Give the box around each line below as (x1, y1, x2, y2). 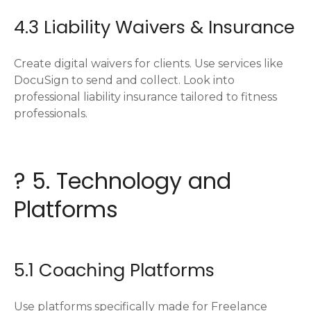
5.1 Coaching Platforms (14, 257, 215, 283)
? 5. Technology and (14, 165, 231, 196)
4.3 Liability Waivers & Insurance (14, 14, 294, 40)
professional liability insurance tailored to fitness (14, 90, 277, 103)
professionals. (14, 106, 87, 120)
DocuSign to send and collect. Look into (14, 73, 235, 87)
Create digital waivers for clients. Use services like (14, 56, 283, 70)
